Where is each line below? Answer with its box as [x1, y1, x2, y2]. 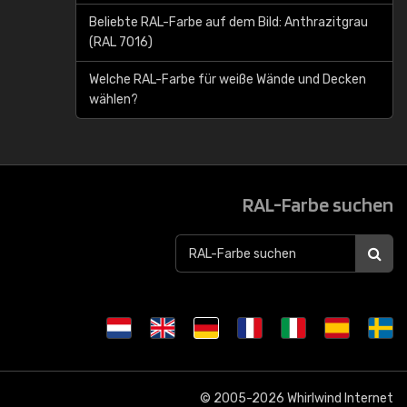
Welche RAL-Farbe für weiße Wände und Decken [89, 72, 366, 87]
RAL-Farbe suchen [243, 193, 393, 216]
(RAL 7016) [89, 35, 153, 50]
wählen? [89, 92, 138, 107]
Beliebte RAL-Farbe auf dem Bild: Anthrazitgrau [89, 15, 368, 30]
